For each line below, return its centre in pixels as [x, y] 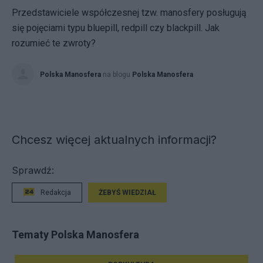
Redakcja [56, 193]
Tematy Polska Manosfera [75, 234]
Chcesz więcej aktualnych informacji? [114, 140]
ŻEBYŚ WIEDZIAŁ [127, 193]
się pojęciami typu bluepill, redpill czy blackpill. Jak [116, 28]
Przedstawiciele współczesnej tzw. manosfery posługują [129, 13]
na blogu [117, 75]
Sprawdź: [33, 170]
